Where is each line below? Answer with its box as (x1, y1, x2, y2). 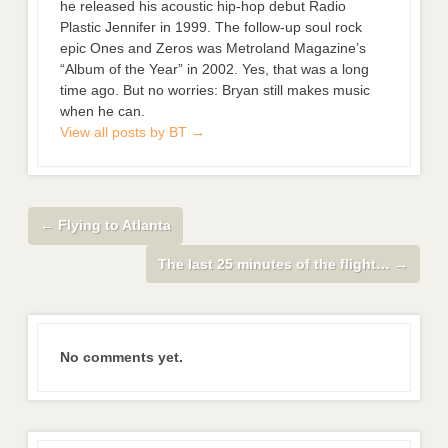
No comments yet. (60, 349, 184, 366)
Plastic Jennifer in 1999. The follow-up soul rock (60, 19, 363, 36)
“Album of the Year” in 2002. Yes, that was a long (60, 61, 370, 78)
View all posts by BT (60, 124, 192, 141)
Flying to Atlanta (53, 217, 171, 234)
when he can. (60, 103, 146, 120)
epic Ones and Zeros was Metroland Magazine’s (60, 40, 367, 57)
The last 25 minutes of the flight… (158, 255, 395, 272)
